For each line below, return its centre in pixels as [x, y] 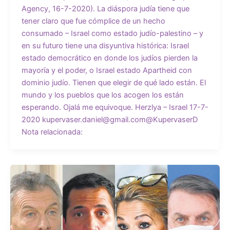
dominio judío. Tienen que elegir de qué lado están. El [113, 83]
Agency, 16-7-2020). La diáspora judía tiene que [105, 9]
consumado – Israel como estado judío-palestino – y [112, 34]
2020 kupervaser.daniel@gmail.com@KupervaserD [111, 120]
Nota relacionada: [52, 132]
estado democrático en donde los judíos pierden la [109, 58]
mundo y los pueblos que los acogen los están [102, 95]
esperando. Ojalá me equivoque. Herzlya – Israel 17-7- [115, 108]
